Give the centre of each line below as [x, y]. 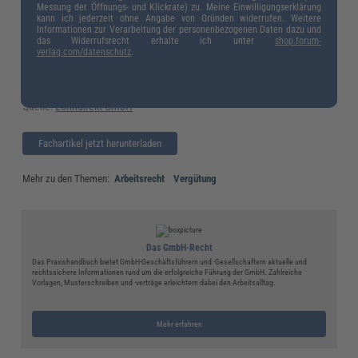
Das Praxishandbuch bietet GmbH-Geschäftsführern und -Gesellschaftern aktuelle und [169, 261]
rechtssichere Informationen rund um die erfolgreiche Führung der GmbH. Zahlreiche [167, 272]
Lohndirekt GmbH [94, 106]
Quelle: [39, 106]
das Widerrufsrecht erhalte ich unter [156, 40]
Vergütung [195, 178]
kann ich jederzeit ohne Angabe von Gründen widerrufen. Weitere [179, 18]
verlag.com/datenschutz [84, 52]
